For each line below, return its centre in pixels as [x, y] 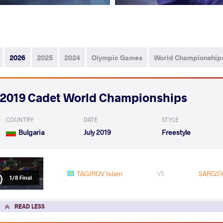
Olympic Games [117, 57]
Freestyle [176, 132]
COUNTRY [20, 119]
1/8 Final [20, 178]
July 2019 [98, 132]
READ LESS [30, 206]
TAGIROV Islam [99, 173]
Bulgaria [31, 132]
